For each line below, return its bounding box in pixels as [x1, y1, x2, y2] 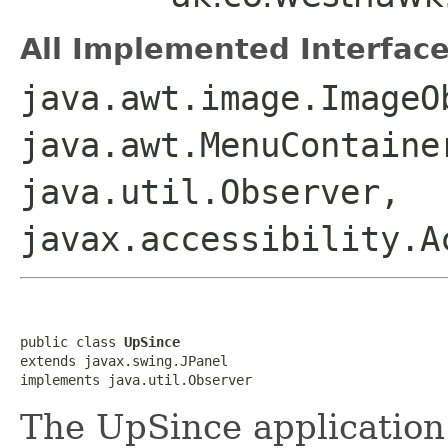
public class [20, 333, 124, 350]
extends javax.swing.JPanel [20, 352, 228, 369]
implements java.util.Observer [20, 371, 252, 388]
